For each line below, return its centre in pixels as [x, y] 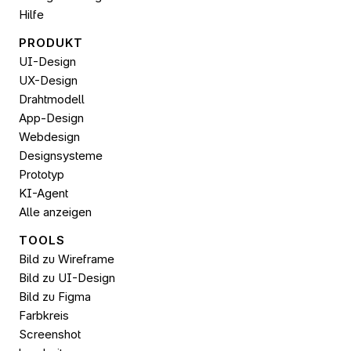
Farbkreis [44, 315]
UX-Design [48, 80]
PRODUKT [51, 43]
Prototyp [42, 174]
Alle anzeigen [55, 212]
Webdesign [49, 137]
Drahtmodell [52, 99]
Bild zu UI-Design [67, 278]
